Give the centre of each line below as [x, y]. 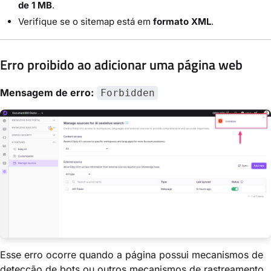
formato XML [182, 22]
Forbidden [127, 93]
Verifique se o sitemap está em [86, 22]
